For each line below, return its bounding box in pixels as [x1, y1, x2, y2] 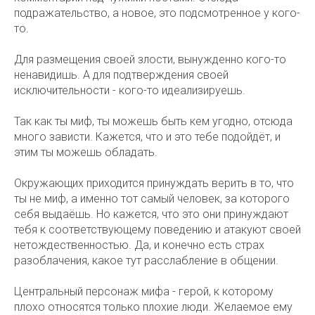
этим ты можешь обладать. [14, 146, 157, 159]
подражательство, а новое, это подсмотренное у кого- [14, 6, 300, 20]
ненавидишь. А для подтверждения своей [14, 68, 229, 82]
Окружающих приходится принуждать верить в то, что [14, 176, 294, 190]
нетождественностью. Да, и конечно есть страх [14, 238, 264, 252]
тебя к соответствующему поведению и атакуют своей [14, 223, 301, 236]
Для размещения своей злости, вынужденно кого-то [14, 53, 286, 66]
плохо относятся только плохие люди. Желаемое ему [14, 300, 292, 314]
